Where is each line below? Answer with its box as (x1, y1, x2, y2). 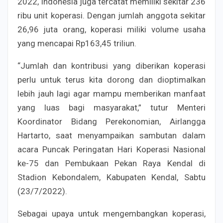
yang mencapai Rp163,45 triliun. (17, 38, 136, 48)
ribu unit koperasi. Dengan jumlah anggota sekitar (17, 10, 206, 20)
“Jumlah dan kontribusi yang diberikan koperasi (17, 60, 206, 71)
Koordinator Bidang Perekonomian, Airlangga (17, 116, 206, 126)
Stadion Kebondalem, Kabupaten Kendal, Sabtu (17, 172, 206, 182)
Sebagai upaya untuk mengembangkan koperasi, (17, 208, 206, 219)
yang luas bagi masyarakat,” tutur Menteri (17, 102, 206, 112)
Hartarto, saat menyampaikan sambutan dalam (17, 130, 206, 140)
